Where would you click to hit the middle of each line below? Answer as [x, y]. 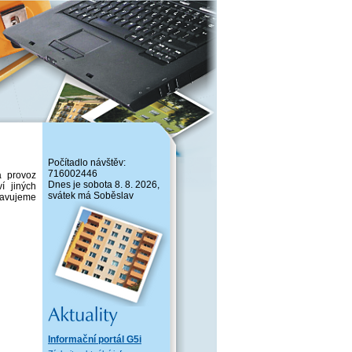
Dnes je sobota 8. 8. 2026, [104, 185]
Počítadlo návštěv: [87, 163]
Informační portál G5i [95, 339]
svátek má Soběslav [91, 196]
